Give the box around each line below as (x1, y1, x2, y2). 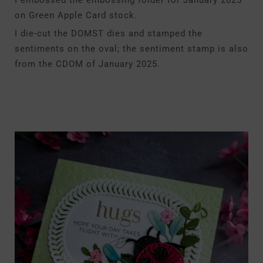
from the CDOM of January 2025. (15, 59, 160, 69)
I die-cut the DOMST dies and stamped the (15, 28, 203, 39)
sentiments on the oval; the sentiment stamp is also (15, 43, 248, 54)
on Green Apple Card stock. (15, 10, 137, 21)
